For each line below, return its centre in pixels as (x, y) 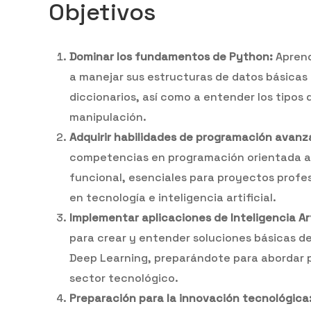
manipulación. (108, 117)
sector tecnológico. (124, 278)
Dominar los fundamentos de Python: (171, 56)
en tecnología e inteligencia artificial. (173, 197)
